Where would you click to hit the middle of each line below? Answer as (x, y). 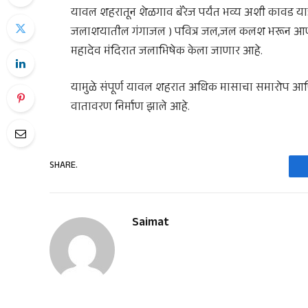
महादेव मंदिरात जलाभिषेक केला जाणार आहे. (167, 52)
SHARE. (64, 166)
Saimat (151, 224)
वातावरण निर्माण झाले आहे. (130, 108)
